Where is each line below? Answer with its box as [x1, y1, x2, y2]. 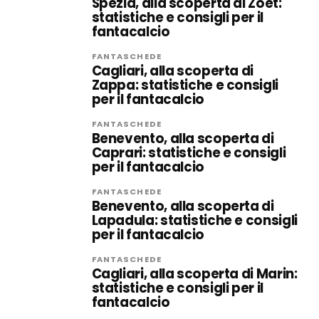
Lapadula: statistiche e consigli [91, 211, 298, 229]
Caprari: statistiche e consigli [91, 144, 286, 162]
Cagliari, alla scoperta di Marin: [91, 265, 298, 283]
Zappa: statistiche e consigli [91, 76, 278, 94]
